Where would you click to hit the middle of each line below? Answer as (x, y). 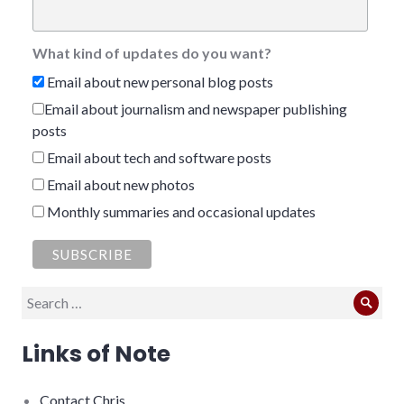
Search (41, 297)
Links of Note (96, 354)
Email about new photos (119, 184)
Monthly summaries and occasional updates (180, 211)
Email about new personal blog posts (159, 81)
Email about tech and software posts (158, 157)
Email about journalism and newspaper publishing (196, 108)
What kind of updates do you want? (152, 52)
